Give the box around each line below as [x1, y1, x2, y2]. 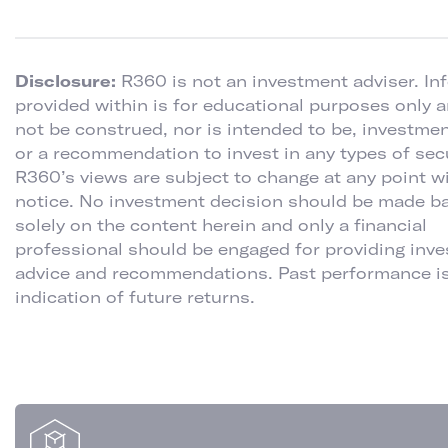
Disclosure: [15, 71, 121, 91]
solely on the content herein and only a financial [15, 215, 427, 235]
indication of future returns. [15, 287, 255, 307]
